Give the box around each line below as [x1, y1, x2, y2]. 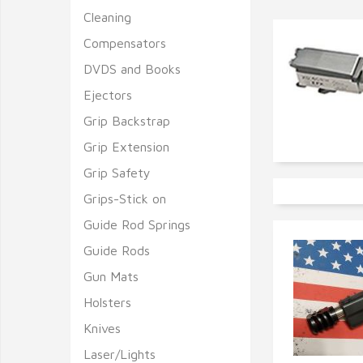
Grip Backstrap [83, 113, 170, 128]
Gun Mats [83, 269, 139, 284]
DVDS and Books [83, 62, 181, 76]
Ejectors [83, 88, 132, 102]
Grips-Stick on [83, 191, 166, 206]
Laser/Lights [83, 347, 156, 361]
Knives [83, 321, 121, 335]
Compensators [83, 36, 166, 50]
